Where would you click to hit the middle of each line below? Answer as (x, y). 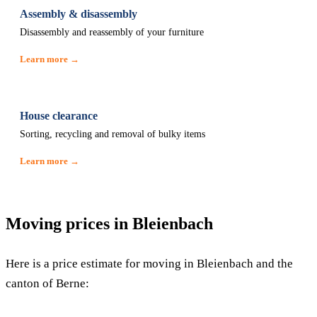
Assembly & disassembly (79, 14)
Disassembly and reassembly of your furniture (112, 32)
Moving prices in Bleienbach (109, 224)
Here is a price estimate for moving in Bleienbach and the (149, 264)
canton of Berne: (47, 283)
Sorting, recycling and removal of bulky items (113, 134)
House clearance (59, 116)
